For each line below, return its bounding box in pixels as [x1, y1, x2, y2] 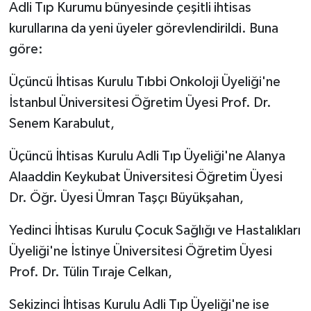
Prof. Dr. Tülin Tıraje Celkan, [8, 264, 172, 279]
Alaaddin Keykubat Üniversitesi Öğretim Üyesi [8, 169, 283, 184]
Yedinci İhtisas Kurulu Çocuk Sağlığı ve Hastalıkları [8, 223, 301, 237]
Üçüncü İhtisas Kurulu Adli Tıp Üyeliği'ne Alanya [8, 149, 285, 163]
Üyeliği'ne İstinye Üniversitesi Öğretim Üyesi [8, 244, 272, 258]
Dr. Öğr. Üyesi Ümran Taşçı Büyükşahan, [8, 190, 244, 205]
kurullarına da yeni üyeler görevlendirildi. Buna [8, 21, 278, 35]
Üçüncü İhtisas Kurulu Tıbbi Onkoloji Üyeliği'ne [8, 74, 280, 89]
